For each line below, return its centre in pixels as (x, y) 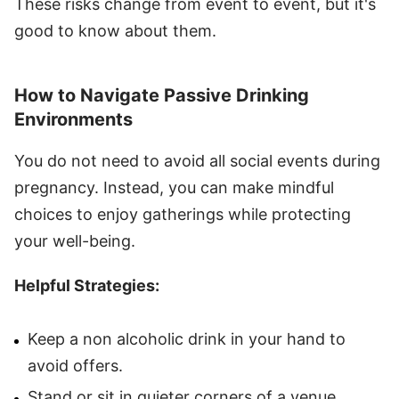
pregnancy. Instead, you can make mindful (174, 187)
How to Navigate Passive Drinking (162, 95)
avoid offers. (75, 365)
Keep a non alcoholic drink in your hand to (187, 338)
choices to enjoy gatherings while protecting (183, 214)
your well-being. (75, 240)
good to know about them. (115, 30)
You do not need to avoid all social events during (197, 160)
